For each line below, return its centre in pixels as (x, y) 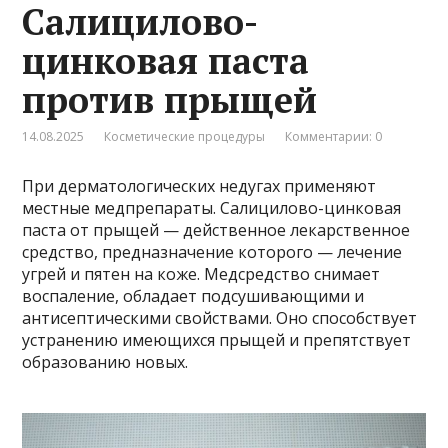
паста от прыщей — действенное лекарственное (216, 229)
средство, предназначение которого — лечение (212, 251)
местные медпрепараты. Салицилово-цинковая (212, 207)
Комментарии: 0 (334, 136)
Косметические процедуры (185, 136)
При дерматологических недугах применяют (199, 185)
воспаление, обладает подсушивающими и (193, 295)
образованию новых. (105, 361)
